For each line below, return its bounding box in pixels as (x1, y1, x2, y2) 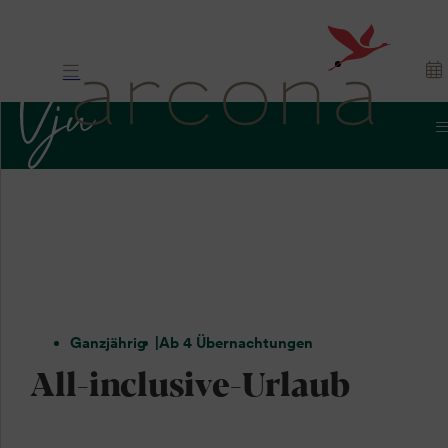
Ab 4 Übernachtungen (159, 334, 314, 352)
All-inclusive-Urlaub (29, 358, 350, 407)
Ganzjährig (69, 334, 146, 352)
